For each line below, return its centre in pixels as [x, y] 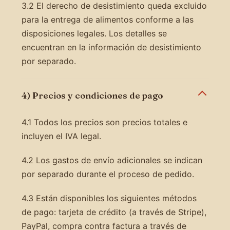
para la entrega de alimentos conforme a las [107, 19]
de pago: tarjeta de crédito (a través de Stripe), [114, 212]
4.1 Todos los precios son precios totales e [104, 122]
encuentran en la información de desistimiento [111, 47]
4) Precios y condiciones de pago [92, 95]
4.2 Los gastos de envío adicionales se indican [112, 160]
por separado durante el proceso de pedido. [108, 174]
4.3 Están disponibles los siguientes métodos [109, 198]
